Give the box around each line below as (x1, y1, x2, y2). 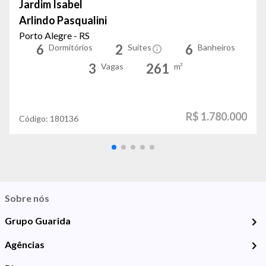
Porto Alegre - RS (19, 30, 90, 42)
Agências (5, 239, 45, 251)
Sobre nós (5, 192, 49, 204)
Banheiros (197, 42, 235, 53)
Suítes (127, 42, 151, 53)
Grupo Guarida (5, 215, 71, 227)
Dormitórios (48, 42, 93, 53)
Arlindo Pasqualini (19, 14, 107, 27)
